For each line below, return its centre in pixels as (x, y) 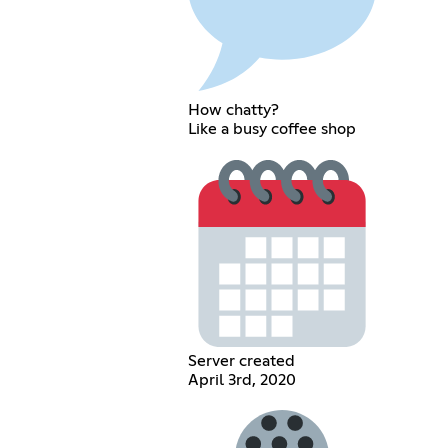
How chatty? (233, 110)
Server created (241, 361)
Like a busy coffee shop (271, 129)
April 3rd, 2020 (241, 380)
